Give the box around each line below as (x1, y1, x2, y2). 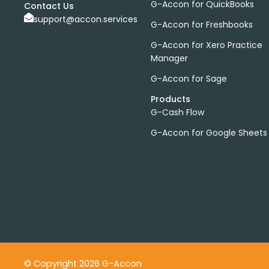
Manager (150, 52, 188, 64)
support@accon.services (34, 13, 138, 25)
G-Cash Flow (150, 106, 204, 118)
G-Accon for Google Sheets (150, 126, 267, 139)
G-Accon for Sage (150, 72, 227, 85)
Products (150, 92, 190, 105)
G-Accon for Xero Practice (150, 38, 262, 51)
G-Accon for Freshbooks (150, 18, 253, 31)
